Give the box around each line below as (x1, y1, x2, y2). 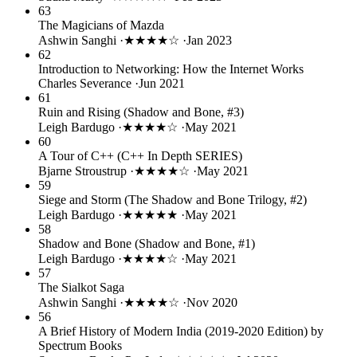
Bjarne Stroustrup (38, 163, 130, 178)
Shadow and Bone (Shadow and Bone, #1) (38, 236, 255, 250)
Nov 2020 (186, 295, 237, 309)
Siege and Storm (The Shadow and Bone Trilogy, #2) (38, 192, 307, 206)
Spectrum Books (38, 338, 122, 352)
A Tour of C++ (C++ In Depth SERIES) (38, 148, 242, 163)
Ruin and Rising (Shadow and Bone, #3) (38, 104, 244, 119)
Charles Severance (38, 76, 135, 90)
